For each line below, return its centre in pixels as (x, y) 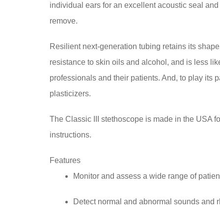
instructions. (70, 135)
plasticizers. (70, 93)
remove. (63, 21)
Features (65, 160)
